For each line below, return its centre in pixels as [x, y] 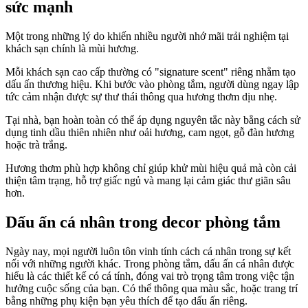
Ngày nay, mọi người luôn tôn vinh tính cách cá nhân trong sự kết [148, 251]
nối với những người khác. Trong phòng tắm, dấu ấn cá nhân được [150, 263]
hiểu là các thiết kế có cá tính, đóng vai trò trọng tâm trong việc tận [150, 276]
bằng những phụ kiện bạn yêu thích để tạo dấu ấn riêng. [126, 300]
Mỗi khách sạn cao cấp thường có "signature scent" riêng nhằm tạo [151, 71]
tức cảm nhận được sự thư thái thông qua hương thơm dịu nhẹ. [141, 96]
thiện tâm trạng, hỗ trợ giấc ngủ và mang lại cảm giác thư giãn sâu [148, 180]
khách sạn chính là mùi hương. [72, 48]
